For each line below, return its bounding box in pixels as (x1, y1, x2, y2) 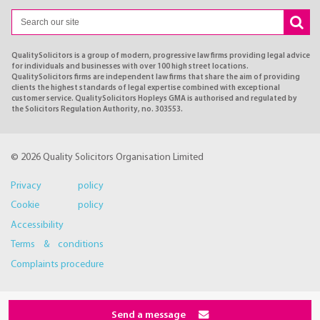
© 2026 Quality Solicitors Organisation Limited (11, 151, 204, 163)
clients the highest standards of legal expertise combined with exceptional (11, 84, 280, 92)
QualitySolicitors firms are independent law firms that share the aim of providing (11, 74, 300, 81)
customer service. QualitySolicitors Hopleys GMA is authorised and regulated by (11, 95, 297, 103)
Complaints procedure (11, 259, 104, 270)
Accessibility (11, 219, 64, 231)
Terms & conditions (11, 239, 104, 251)
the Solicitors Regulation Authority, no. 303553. (11, 106, 183, 114)
